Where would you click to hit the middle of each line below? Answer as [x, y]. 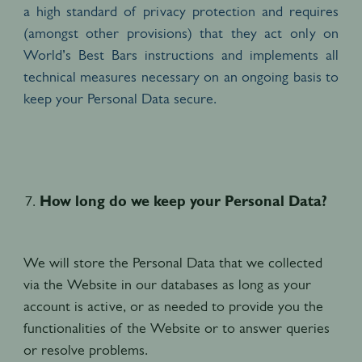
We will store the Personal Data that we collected [173, 262]
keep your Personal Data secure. [122, 98]
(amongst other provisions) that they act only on [181, 33]
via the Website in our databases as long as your [167, 284]
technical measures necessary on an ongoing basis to [181, 76]
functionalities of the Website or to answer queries [176, 328]
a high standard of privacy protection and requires [181, 11]
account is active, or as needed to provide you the [173, 306]
